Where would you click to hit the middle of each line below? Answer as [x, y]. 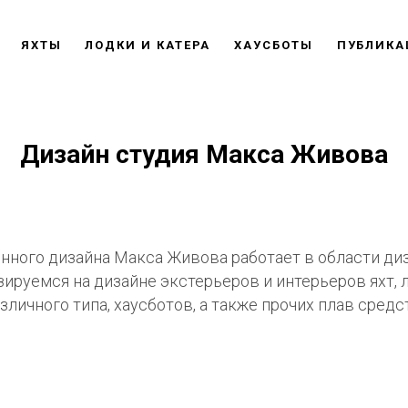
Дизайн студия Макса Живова [204, 154]
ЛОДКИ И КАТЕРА [148, 45]
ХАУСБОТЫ [274, 45]
